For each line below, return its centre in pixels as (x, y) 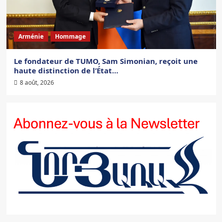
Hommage (70, 36)
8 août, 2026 (37, 82)
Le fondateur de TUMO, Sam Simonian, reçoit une (106, 61)
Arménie (31, 36)
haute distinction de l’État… (66, 70)
